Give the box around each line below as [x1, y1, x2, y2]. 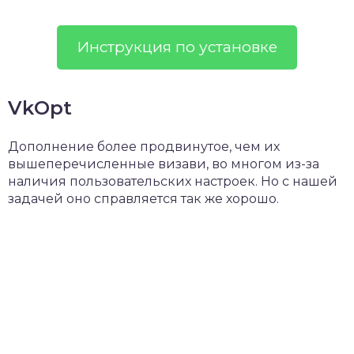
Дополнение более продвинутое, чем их [8, 138, 280, 154]
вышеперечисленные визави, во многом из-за [8, 156, 319, 171]
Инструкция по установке [77, 37, 277, 56]
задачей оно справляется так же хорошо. [8, 190, 279, 206]
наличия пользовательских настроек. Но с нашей [8, 173, 337, 189]
